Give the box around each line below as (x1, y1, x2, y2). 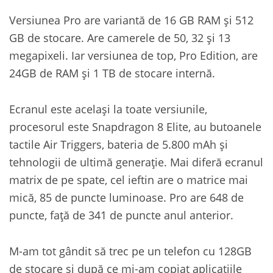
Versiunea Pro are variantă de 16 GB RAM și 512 (9, 12, 253, 27)
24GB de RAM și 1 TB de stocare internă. (9, 65, 215, 80)
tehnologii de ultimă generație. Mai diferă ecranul (9, 154, 263, 169)
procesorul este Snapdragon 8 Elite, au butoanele (9, 119, 261, 134)
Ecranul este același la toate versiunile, (9, 101, 207, 116)
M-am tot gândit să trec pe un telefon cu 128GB (9, 243, 252, 258)
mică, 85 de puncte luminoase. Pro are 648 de (9, 190, 244, 205)
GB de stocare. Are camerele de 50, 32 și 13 (9, 30, 230, 45)
